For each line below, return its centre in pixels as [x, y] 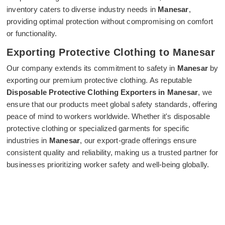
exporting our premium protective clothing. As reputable [99, 80]
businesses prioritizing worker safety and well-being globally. [108, 164]
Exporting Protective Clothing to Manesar [111, 52]
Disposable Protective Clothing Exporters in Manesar [102, 92]
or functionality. [32, 33]
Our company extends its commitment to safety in [92, 68]
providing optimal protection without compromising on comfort [110, 21]
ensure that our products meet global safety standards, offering [112, 104]
